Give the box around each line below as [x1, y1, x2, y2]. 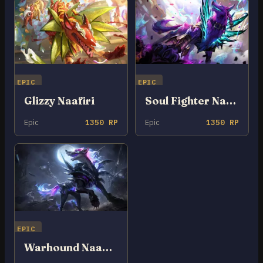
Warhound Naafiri [102, 241, 112, 254]
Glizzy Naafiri [24, 95, 95, 107]
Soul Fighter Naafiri [226, 95, 236, 107]
